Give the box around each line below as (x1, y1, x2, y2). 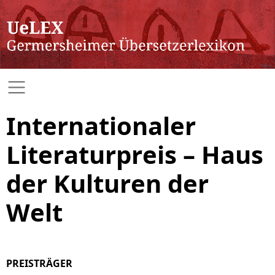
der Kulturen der (6, 166, 209, 200)
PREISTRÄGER (6, 256, 72, 270)
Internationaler (6, 109, 196, 142)
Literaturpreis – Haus (6, 137, 263, 171)
